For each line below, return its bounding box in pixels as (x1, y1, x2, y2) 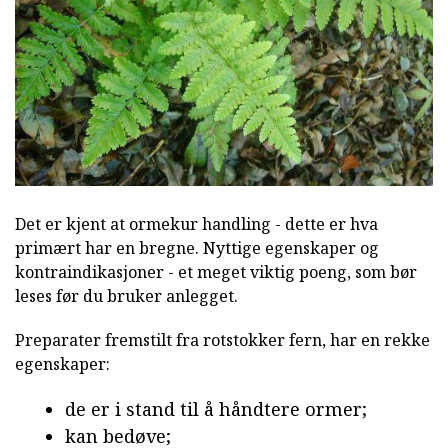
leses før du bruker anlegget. (15, 284, 238, 307)
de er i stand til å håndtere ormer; (65, 396, 367, 421)
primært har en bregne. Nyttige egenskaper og (15, 236, 379, 259)
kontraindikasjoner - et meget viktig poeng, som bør (15, 260, 417, 283)
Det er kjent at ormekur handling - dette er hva (15, 212, 378, 235)
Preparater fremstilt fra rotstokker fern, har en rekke (15, 328, 430, 351)
